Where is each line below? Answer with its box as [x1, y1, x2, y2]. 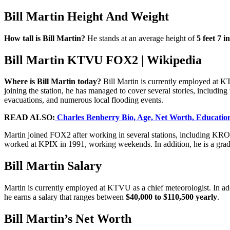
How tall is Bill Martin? [4, 33, 85, 43]
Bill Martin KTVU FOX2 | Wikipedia [4, 53, 202, 67]
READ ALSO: [4, 113, 55, 122]
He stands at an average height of [85, 33, 197, 43]
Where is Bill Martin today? [4, 77, 101, 86]
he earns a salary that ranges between [4, 193, 126, 202]
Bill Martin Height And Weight [4, 9, 169, 23]
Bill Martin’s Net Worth [4, 212, 131, 226]
